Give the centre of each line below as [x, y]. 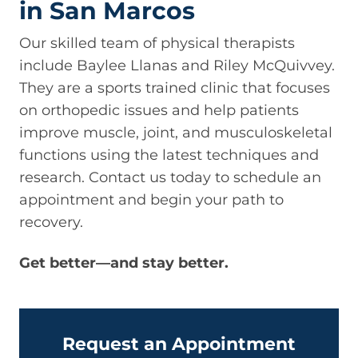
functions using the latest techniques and [169, 155]
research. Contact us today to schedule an [170, 178]
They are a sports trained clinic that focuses [175, 88]
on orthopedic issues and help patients [159, 111]
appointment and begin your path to [151, 200]
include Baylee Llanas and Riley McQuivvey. [177, 66]
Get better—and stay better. [124, 263]
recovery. [51, 223]
